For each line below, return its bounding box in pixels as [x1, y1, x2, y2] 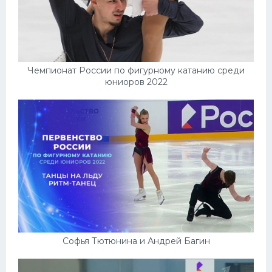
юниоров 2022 [104, 76, 168, 88]
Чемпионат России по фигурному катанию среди [27, 65, 245, 76]
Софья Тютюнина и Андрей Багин [62, 236, 210, 247]
